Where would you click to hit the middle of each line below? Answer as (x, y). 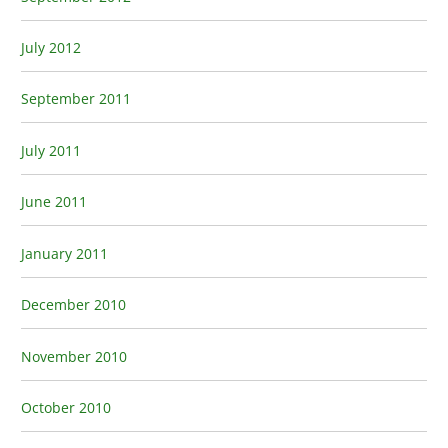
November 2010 (74, 356)
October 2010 (66, 407)
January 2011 (65, 253)
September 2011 (76, 99)
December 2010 (74, 305)
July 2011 (51, 150)
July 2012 (51, 48)
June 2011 (54, 202)
